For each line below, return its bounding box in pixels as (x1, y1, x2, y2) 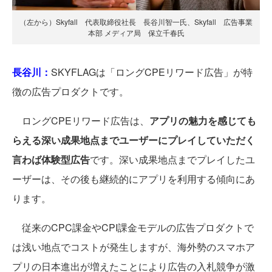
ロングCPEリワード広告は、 (12, 114, 149, 127)
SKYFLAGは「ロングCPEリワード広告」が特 (51, 65, 253, 79)
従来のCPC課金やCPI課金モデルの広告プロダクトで (12, 220, 254, 234)
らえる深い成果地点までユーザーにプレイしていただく (12, 133, 255, 147)
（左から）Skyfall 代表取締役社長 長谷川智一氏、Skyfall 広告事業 (19, 16, 253, 27)
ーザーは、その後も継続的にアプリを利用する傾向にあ (12, 172, 255, 186)
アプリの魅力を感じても (149, 114, 256, 127)
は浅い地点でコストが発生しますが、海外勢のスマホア (12, 240, 255, 254)
